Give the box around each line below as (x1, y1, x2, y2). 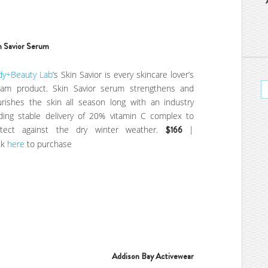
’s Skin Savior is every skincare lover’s (53, 68, 194, 80)
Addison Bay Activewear (112, 250, 194, 263)
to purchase (27, 138, 72, 150)
